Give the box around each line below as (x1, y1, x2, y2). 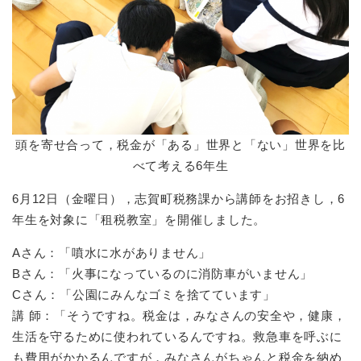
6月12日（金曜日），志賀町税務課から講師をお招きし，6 (12, 192, 345, 206)
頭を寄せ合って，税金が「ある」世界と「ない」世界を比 (15, 138, 346, 152)
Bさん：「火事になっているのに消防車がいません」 (12, 267, 313, 281)
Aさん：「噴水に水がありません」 (12, 246, 211, 260)
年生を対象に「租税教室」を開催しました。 (12, 213, 266, 227)
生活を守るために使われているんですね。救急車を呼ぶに (12, 330, 342, 344)
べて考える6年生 (132, 159, 229, 173)
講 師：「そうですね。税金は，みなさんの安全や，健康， (12, 309, 346, 323)
